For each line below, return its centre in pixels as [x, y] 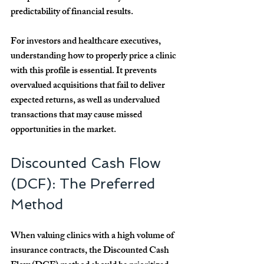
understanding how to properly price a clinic [94, 57]
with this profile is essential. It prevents [85, 72]
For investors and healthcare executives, [87, 42]
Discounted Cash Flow [88, 163]
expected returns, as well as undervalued [86, 101]
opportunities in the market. [63, 131]
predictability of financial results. [72, 13]
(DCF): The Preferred [85, 184]
